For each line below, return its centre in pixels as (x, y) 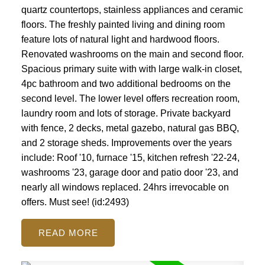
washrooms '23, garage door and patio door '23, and (130, 173)
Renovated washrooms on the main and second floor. (132, 54)
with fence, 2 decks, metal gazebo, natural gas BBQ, (130, 128)
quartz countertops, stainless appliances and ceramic (132, 10)
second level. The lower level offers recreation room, (130, 99)
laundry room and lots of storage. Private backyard (126, 114)
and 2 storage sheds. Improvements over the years (126, 143)
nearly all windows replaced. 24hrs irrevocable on (125, 188)
